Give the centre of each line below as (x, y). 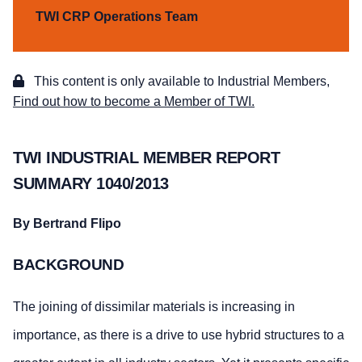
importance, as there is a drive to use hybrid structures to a (179, 335)
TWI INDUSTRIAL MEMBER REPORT (146, 157)
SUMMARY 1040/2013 (91, 183)
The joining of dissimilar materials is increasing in (154, 307)
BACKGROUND (68, 265)
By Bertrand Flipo (67, 224)
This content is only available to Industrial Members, (180, 82)
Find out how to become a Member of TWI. (134, 102)
